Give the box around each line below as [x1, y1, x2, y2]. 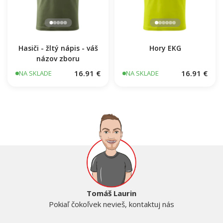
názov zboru [36, 54, 80, 64]
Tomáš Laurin [87, 188, 136, 198]
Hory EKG [149, 43, 181, 53]
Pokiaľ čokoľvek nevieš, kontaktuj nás [49, 199, 174, 209]
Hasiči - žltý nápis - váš [18, 43, 98, 53]
